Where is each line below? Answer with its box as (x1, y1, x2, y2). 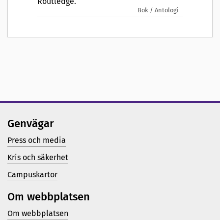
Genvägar (7, 117, 54, 131)
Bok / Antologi (137, 6, 179, 14)
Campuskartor (7, 170, 57, 180)
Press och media (7, 136, 66, 145)
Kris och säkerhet (7, 153, 68, 163)
